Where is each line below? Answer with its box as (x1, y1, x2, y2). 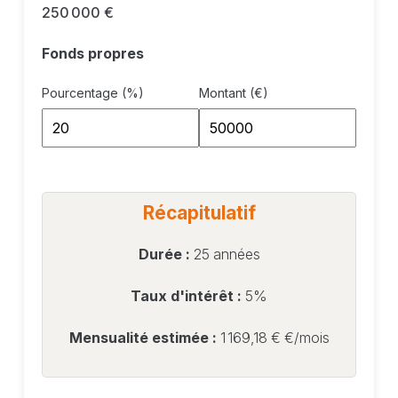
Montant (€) (199, 85, 268, 101)
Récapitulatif (142, 202, 256, 225)
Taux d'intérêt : (131, 287, 245, 306)
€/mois (283, 329, 330, 347)
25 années (193, 245, 260, 264)
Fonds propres (41, 44, 144, 63)
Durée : (138, 245, 194, 264)
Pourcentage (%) (41, 85, 144, 101)
